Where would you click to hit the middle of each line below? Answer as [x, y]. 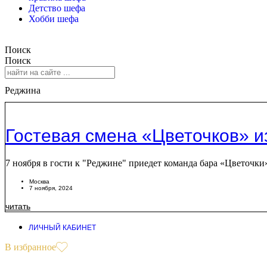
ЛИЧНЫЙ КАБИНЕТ [62, 227]
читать [18, 206]
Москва [39, 181]
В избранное [30, 247]
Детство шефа [57, 8]
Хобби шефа [54, 19]
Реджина [23, 90]
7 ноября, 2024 [51, 188]
